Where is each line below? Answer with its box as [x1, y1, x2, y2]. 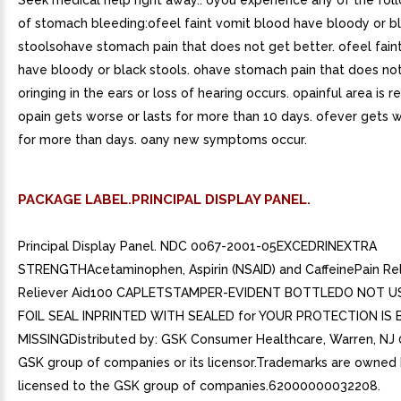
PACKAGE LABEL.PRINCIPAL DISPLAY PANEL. [18, 192, 311, 208]
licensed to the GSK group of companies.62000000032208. [18, 379, 380, 393]
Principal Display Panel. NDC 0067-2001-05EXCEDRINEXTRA [18, 239, 377, 253]
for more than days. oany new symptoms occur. [18, 132, 307, 147]
